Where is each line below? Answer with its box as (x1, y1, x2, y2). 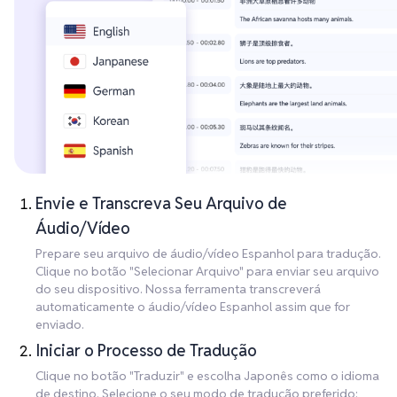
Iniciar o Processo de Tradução (35, 340, 257, 362)
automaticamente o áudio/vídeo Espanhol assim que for (35, 299, 350, 315)
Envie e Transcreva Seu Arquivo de (35, 193, 287, 214)
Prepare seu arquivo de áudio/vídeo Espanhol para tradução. (35, 245, 381, 262)
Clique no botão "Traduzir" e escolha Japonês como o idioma (35, 368, 379, 385)
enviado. (35, 316, 84, 333)
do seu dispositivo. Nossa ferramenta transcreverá (35, 281, 321, 298)
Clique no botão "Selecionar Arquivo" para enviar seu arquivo (35, 263, 379, 280)
